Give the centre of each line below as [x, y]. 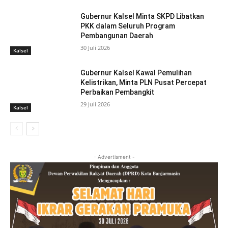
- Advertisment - [114, 157]
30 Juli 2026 [95, 47]
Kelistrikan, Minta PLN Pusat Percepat [144, 83]
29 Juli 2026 [95, 104]
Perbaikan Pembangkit [118, 92]
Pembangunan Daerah [117, 35]
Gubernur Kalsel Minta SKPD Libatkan [142, 16]
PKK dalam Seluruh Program [128, 26]
